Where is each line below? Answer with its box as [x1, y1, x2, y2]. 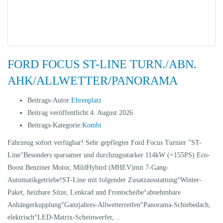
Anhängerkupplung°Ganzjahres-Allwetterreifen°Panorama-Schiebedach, [7, 201, 211, 209]
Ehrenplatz [71, 97, 102, 104]
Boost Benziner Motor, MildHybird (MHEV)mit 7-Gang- [7, 164, 169, 171]
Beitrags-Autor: [27, 97, 71, 104]
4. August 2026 [90, 109, 133, 116]
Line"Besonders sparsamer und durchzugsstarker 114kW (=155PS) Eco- [7, 151, 210, 159]
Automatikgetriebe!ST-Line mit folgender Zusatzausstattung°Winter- [7, 176, 202, 184]
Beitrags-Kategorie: [27, 121, 82, 129]
